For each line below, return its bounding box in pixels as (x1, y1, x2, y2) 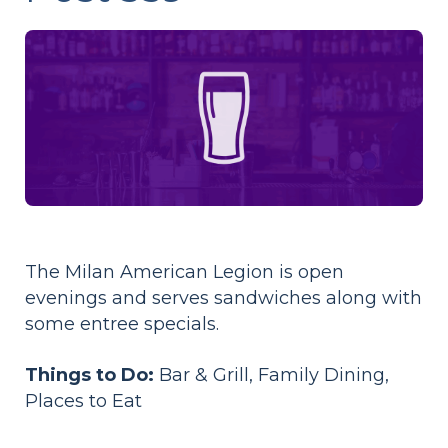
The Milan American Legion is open (25, 260, 344, 283)
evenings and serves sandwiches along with (25, 286, 422, 309)
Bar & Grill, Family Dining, (154, 363, 389, 386)
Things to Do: (25, 363, 154, 386)
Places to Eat (25, 389, 142, 412)
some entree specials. (25, 312, 219, 335)
